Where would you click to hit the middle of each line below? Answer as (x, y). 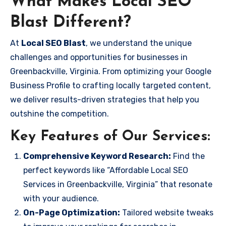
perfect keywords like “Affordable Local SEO (106, 170)
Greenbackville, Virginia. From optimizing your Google (111, 71)
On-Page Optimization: (72, 212)
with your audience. (61, 198)
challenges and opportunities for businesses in (99, 57)
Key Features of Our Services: (110, 137)
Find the (188, 156)
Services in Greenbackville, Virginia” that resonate (118, 184)
